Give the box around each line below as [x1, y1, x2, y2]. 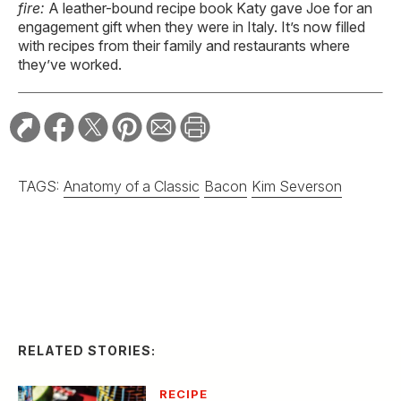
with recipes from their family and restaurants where [18, 36, 350, 55]
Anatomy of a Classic [64, 176, 200, 195]
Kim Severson [252, 176, 342, 195]
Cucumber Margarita [158, 340, 367, 367]
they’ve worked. [18, 55, 122, 73]
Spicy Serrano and [158, 314, 343, 341]
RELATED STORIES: [18, 243, 156, 260]
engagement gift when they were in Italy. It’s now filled [18, 17, 365, 36]
